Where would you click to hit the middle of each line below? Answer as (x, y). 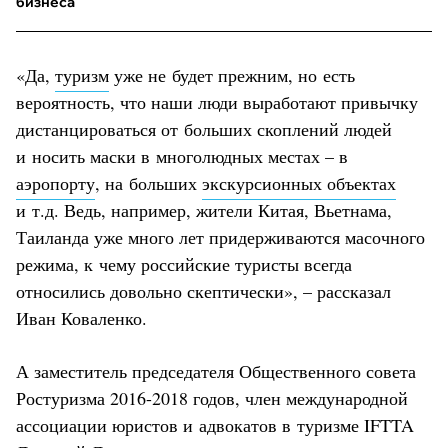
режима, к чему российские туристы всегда (184, 263)
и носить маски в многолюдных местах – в (182, 155)
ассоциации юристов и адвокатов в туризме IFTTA (215, 424)
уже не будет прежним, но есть (232, 74)
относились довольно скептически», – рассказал (203, 290)
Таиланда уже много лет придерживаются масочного (220, 236)
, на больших (148, 182)
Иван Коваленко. (81, 317)
